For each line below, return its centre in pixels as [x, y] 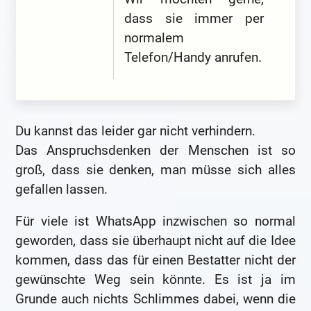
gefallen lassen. [62, 190]
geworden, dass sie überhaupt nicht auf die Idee [155, 240]
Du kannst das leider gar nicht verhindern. [136, 131]
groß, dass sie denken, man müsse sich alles [155, 170]
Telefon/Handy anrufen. [193, 57]
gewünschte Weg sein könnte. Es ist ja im [155, 279]
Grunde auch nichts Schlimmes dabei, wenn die [155, 299]
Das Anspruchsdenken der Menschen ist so [155, 151]
